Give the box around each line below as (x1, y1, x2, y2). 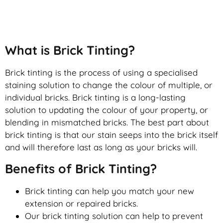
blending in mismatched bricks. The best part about (5, 117, 209, 128)
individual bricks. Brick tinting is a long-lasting (5, 92, 186, 103)
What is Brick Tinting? (5, 42, 135, 58)
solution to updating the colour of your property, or (5, 105, 208, 115)
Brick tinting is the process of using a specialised (5, 67, 198, 78)
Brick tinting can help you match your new (25, 185, 194, 196)
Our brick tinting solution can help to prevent (25, 210, 203, 221)
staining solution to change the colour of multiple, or (5, 80, 213, 91)
